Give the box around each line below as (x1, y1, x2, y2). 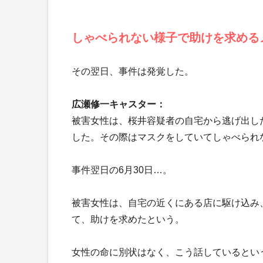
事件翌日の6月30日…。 (72, 164, 172, 175)
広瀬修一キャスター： (72, 99, 166, 109)
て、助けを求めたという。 (72, 214, 184, 224)
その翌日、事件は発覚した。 (72, 66, 194, 76)
